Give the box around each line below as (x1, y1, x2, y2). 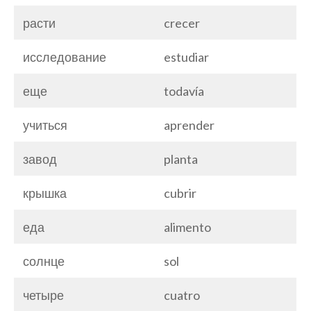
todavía (164, 83, 204, 99)
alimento (164, 219, 211, 235)
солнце (23, 253, 65, 269)
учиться (23, 117, 67, 133)
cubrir (164, 185, 196, 201)
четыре (23, 287, 64, 303)
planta (164, 151, 198, 167)
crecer (164, 15, 200, 31)
